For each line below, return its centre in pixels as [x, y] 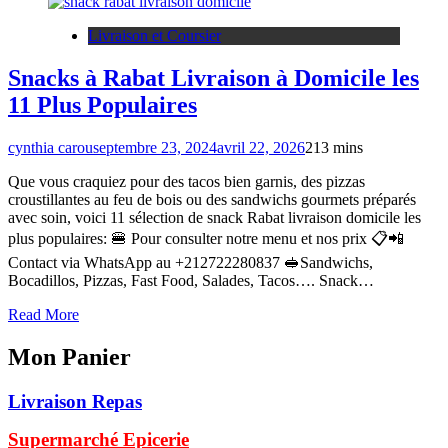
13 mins [338, 147]
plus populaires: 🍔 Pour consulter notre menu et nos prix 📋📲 [206, 238]
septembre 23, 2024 [155, 147]
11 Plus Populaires [102, 104]
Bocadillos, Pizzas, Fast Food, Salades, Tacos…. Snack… [191, 280]
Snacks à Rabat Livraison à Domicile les [213, 77]
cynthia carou [50, 147]
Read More [43, 314]
